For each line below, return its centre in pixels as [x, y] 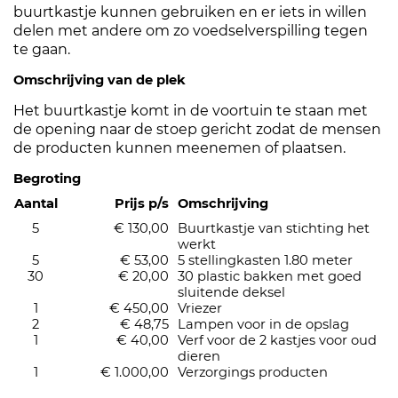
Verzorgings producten [253, 373]
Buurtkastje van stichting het [274, 229]
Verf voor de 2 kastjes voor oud [277, 341]
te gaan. [42, 50]
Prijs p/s [142, 204]
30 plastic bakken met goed [270, 277]
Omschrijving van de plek [99, 80]
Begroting [47, 179]
